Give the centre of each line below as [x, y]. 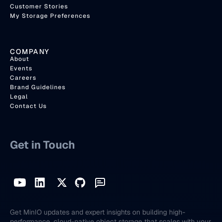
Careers [23, 78]
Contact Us [28, 106]
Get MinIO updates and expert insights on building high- [98, 212]
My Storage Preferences [50, 16]
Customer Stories [39, 7]
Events [21, 69]
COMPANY [30, 52]
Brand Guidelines [38, 87]
